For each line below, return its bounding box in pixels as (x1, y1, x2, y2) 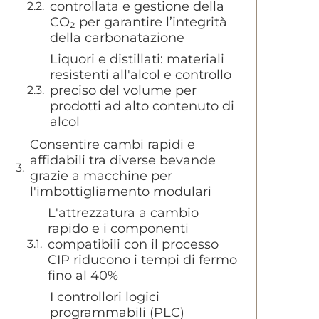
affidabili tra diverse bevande (30, 152, 216, 168)
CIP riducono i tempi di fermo (48, 252, 237, 268)
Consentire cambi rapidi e (30, 137, 195, 152)
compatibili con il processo (48, 236, 219, 252)
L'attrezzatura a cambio (48, 205, 199, 221)
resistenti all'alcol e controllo (50, 67, 231, 83)
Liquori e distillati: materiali (50, 51, 224, 67)
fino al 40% (48, 268, 118, 283)
